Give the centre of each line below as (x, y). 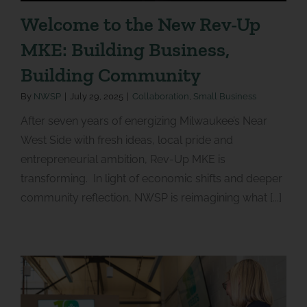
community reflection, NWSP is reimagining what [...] (151, 197)
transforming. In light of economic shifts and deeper (151, 178)
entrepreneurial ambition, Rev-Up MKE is (123, 159)
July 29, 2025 (96, 96)
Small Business (224, 96)
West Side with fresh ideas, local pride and (126, 140)
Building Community (110, 74)
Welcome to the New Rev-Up (140, 24)
